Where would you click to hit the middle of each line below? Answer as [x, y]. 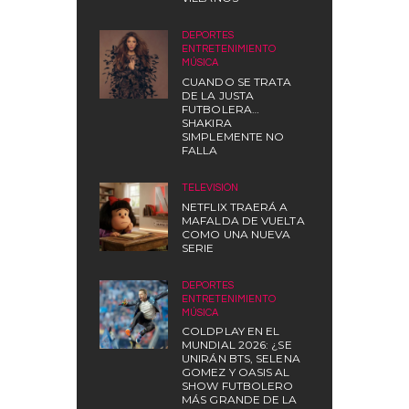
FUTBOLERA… [220, 110]
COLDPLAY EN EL [231, 331]
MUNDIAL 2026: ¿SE [237, 345]
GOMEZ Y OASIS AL [236, 372]
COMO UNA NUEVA [236, 234]
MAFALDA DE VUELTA [243, 220]
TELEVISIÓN [210, 188]
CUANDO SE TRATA [237, 82]
